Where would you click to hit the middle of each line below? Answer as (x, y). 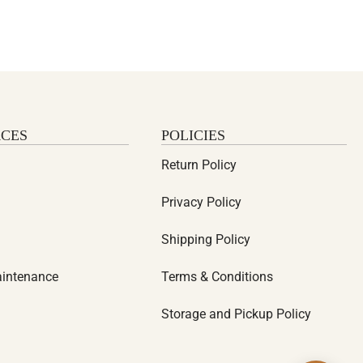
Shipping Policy (206, 239)
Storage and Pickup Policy (237, 314)
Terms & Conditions (218, 277)
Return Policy (199, 165)
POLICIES (194, 135)
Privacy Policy (202, 202)
